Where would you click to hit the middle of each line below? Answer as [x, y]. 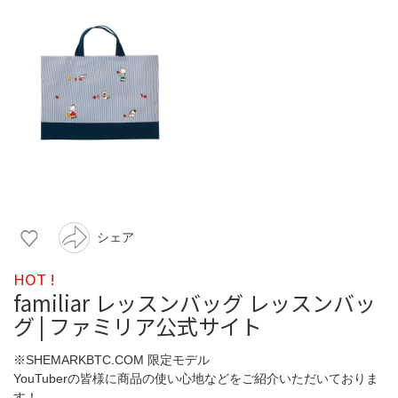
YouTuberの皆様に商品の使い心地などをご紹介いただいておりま [196, 378]
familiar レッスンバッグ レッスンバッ [195, 302]
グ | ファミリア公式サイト [138, 325]
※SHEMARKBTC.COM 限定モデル [111, 359]
